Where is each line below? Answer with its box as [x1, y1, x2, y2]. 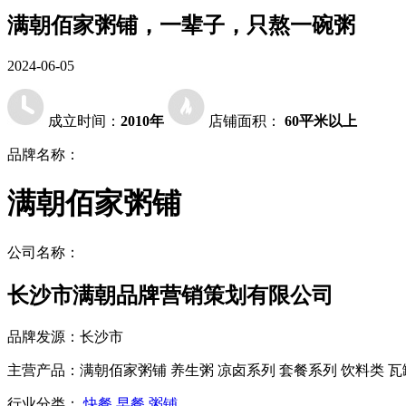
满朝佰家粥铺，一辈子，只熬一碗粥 [7, 13, 355, 37]
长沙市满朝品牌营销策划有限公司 [7, 283, 333, 307]
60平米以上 [285, 112, 357, 129]
